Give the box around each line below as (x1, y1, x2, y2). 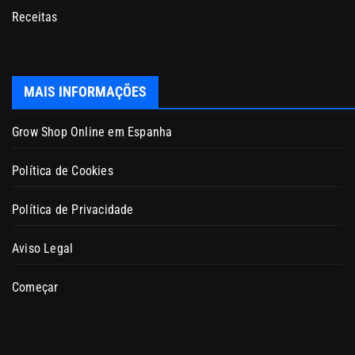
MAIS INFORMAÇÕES (24, 82, 147, 100)
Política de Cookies (12, 162, 113, 178)
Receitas (12, 9, 58, 25)
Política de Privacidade (12, 201, 134, 217)
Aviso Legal (12, 240, 74, 256)
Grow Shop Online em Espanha (12, 124, 173, 139)
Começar (12, 279, 59, 295)
